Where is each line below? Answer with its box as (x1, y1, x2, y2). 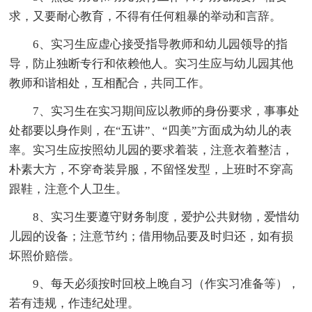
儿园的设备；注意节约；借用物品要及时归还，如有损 (9, 229, 294, 243)
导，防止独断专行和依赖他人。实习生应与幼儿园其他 (9, 56, 294, 70)
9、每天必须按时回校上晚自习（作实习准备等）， (33, 276, 300, 290)
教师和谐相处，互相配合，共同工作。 (9, 76, 211, 90)
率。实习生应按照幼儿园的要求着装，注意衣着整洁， (9, 143, 294, 157)
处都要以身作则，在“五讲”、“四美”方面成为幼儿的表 (9, 123, 292, 137)
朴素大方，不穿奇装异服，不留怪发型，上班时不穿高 (9, 162, 294, 176)
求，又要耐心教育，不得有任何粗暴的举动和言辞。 (9, 9, 282, 23)
